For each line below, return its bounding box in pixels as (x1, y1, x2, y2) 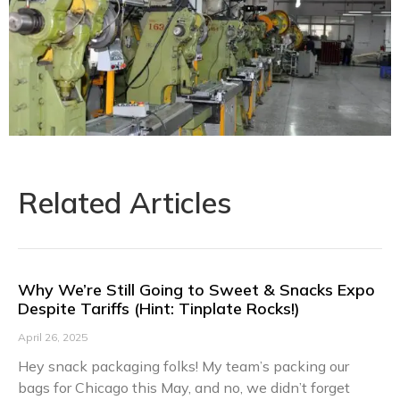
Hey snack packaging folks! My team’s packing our (18, 357, 349, 376)
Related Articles (18, 185, 231, 221)
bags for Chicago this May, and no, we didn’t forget (18, 379, 350, 397)
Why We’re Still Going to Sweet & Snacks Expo (18, 279, 375, 301)
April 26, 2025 (18, 330, 87, 345)
